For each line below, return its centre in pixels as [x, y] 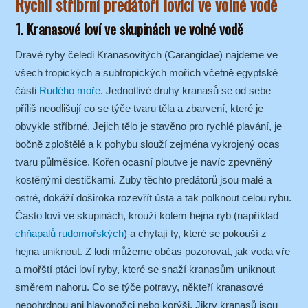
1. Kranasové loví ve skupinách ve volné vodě [129, 29]
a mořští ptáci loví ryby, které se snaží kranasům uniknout [145, 269]
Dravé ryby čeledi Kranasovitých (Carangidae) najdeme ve [146, 55]
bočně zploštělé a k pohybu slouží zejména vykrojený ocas [147, 144]
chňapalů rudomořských [69, 234]
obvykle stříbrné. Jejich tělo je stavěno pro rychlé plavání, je [148, 126]
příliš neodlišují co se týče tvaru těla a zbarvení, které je [139, 109]
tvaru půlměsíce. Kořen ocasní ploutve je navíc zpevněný [144, 162]
